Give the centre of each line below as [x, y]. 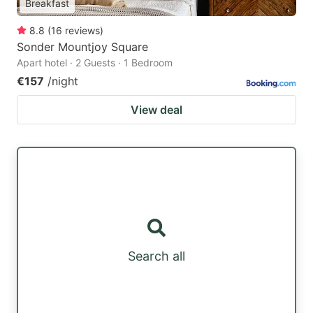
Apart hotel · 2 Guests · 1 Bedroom [95, 62]
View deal [156, 109]
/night [63, 81]
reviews [82, 30]
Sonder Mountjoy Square [82, 46]
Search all [156, 256]
